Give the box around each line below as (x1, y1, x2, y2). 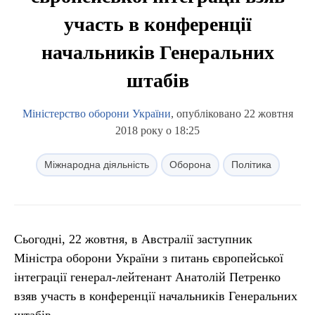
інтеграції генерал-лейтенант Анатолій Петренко (14, 270, 281, 284)
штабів (126, 70, 189, 91)
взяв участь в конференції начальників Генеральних (14, 289, 297, 303)
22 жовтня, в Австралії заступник (69, 232, 252, 246)
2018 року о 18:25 (115, 124, 200, 136)
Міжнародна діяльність (44, 159, 149, 170)
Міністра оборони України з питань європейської (14, 251, 283, 265)
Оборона (169, 159, 211, 170)
